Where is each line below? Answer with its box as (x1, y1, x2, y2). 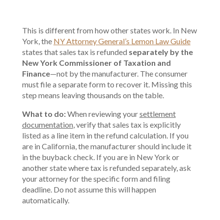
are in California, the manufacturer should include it (22, 141, 192, 151)
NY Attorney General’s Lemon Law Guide (53, 36, 191, 46)
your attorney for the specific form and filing (22, 174, 170, 183)
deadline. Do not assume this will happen (22, 185, 156, 194)
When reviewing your (67, 109, 139, 118)
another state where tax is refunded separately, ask (22, 163, 191, 172)
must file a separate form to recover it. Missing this (22, 80, 192, 89)
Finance (22, 69, 50, 78)
